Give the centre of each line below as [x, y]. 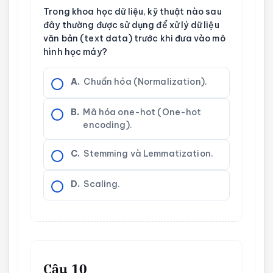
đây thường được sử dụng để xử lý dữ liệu [131, 25]
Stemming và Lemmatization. [149, 154]
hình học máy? [75, 52]
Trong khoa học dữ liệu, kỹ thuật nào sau [133, 12]
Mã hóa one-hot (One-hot [142, 112]
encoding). [108, 125]
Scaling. [102, 184]
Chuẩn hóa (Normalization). [146, 82]
